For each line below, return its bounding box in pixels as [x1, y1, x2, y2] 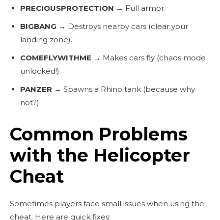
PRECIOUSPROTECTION [20, 3, 114, 13]
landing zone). [20, 34, 72, 44]
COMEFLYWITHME [20, 53, 91, 62]
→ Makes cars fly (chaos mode [91, 53, 206, 62]
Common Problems [10, 123, 188, 145]
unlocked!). [20, 66, 61, 76]
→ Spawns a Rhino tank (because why [52, 84, 195, 94]
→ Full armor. [114, 3, 165, 13]
